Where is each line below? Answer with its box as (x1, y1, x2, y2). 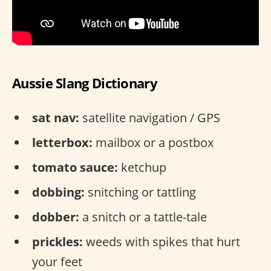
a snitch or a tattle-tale (79, 208, 207, 225)
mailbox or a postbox (93, 134, 214, 151)
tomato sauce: (32, 158, 118, 175)
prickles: (32, 233, 83, 250)
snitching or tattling (85, 183, 196, 200)
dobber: (32, 208, 79, 225)
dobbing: (32, 183, 85, 200)
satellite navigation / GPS (79, 109, 220, 126)
